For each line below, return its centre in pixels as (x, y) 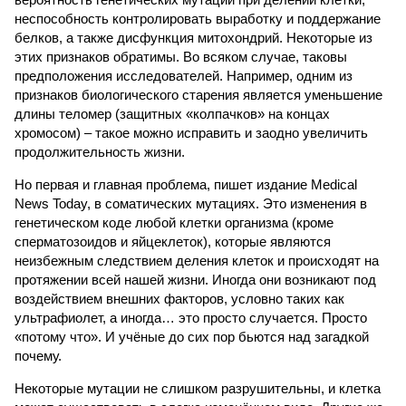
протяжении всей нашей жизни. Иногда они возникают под (195, 280)
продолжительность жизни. (100, 152)
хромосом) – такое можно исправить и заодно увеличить (191, 133)
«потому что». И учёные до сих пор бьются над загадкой (192, 337)
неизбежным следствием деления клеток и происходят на (197, 261)
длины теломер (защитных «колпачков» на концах (172, 114)
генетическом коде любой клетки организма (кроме (174, 222)
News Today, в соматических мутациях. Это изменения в (191, 203)
